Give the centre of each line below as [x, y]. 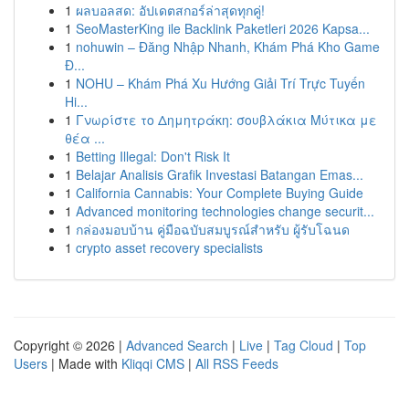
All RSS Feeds [237, 363]
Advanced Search [177, 345]
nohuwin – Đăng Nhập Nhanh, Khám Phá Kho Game [228, 47]
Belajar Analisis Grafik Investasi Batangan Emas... [220, 174]
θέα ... [85, 138]
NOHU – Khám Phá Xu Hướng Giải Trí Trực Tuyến [220, 83]
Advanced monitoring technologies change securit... [225, 211]
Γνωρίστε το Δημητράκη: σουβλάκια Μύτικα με [226, 120]
